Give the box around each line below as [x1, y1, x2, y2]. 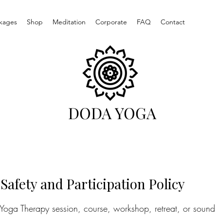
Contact [161, 18, 185, 26]
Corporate [95, 18, 127, 26]
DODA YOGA [68, 102, 156, 123]
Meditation [53, 18, 86, 26]
